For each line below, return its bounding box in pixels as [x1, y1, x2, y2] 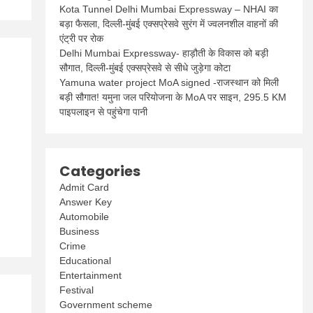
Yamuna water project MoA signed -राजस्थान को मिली [59, 77, 279, 88]
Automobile [59, 211, 110, 222]
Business [59, 226, 100, 237]
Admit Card [59, 182, 110, 193]
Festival [59, 284, 94, 296]
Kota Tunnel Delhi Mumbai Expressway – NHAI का [59, 3, 279, 15]
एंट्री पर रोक [59, 33, 104, 44]
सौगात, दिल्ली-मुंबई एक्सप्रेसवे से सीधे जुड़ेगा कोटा [59, 62, 231, 73]
